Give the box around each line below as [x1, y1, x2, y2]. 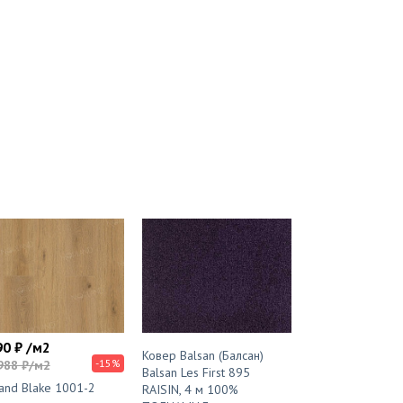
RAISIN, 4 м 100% [141, 381, 238, 399]
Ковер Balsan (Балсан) [141, 347, 264, 364]
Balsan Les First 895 [141, 364, 250, 381]
